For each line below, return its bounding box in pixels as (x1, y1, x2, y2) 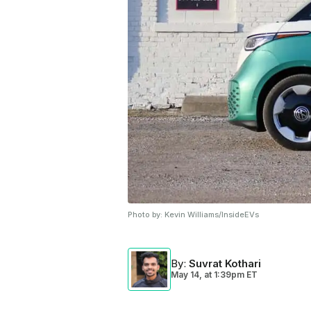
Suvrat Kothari (189, 257, 261, 270)
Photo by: (128, 210, 165, 219)
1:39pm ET (212, 269, 258, 280)
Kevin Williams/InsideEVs (165, 210, 259, 219)
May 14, (171, 269, 204, 280)
